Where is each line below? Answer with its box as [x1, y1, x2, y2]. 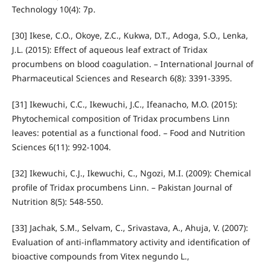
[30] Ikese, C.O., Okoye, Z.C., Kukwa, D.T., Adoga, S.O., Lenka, [11, 29, 248, 41]
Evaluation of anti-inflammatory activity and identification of [11, 236, 250, 248]
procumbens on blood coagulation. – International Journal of [11, 58, 254, 69]
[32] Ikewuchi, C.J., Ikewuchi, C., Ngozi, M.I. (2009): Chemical [11, 167, 251, 179]
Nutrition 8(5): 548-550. [11, 195, 103, 207]
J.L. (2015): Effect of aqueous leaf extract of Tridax [11, 43, 207, 55]
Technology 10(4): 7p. [11, 3, 96, 15]
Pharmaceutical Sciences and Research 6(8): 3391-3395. [11, 72, 232, 84]
